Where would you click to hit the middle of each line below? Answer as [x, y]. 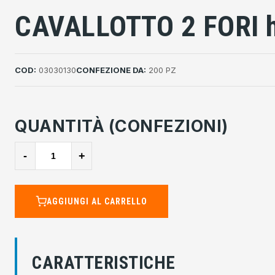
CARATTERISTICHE [104, 263]
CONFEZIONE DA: [111, 70]
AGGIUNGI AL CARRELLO [97, 201]
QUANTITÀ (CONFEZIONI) [122, 126]
